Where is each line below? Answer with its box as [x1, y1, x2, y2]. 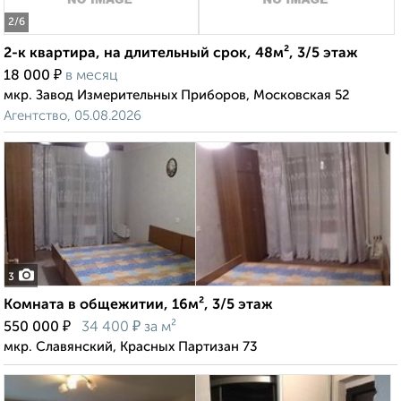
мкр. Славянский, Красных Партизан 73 [4, 340, 258, 354]
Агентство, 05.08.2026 [4, 109, 141, 124]
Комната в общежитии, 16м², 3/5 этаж [4, 298, 273, 313]
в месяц [65, 69, 118, 84]
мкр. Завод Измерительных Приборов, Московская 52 [4, 89, 350, 103]
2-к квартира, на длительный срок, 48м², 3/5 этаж [4, 47, 358, 62]
